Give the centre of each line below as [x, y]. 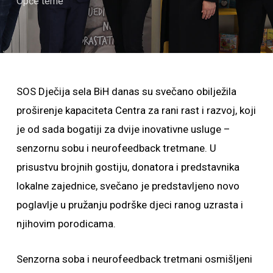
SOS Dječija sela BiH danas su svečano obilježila [126, 91]
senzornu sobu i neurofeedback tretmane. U [116, 148]
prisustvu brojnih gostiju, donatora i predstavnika [128, 167]
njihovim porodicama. [66, 224]
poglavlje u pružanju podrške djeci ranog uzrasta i [129, 205]
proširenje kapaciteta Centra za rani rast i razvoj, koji [136, 110]
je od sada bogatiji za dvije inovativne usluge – [123, 129]
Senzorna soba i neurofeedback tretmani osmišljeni [134, 259]
